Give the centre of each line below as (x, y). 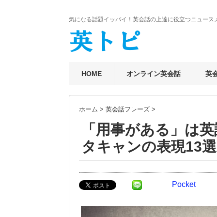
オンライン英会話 (154, 74)
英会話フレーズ (128, 109)
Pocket (184, 185)
